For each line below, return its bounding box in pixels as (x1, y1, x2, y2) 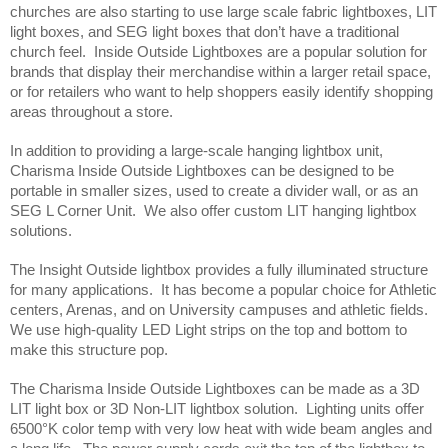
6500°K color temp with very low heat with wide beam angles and (10, 421, 432, 437)
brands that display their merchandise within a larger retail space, (10, 64, 431, 80)
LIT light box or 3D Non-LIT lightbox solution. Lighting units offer (10, 401, 424, 417)
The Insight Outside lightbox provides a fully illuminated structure (10, 262, 428, 278)
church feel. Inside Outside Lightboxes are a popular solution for (10, 44, 427, 60)
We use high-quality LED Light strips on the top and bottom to (10, 322, 407, 338)
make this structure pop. (10, 342, 180, 358)
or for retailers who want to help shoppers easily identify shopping (10, 84, 433, 100)
